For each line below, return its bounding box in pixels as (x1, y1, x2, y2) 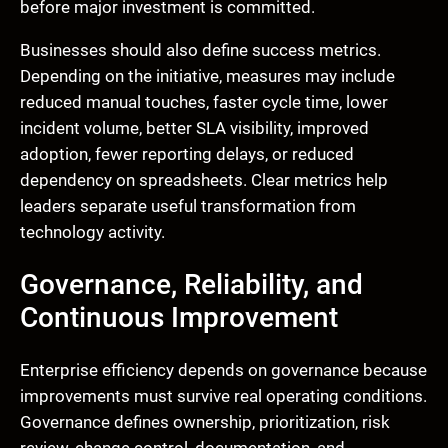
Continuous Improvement (20, 301, 338, 335)
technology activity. (20, 222, 165, 243)
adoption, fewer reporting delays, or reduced (20, 144, 354, 165)
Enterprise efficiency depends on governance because (20, 360, 427, 381)
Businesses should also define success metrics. (20, 40, 381, 61)
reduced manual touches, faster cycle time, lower (20, 92, 388, 113)
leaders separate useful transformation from (20, 196, 356, 217)
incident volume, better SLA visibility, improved (20, 118, 369, 139)
